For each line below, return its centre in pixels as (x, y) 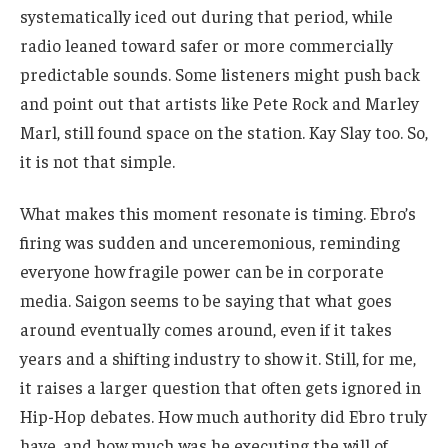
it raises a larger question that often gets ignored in (220, 387)
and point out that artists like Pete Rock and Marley (219, 103)
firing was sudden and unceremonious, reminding (210, 242)
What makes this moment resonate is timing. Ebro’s (218, 213)
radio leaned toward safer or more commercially (206, 45)
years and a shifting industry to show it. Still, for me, (218, 358)
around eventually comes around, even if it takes (206, 329)
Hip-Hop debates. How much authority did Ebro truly (223, 416)
